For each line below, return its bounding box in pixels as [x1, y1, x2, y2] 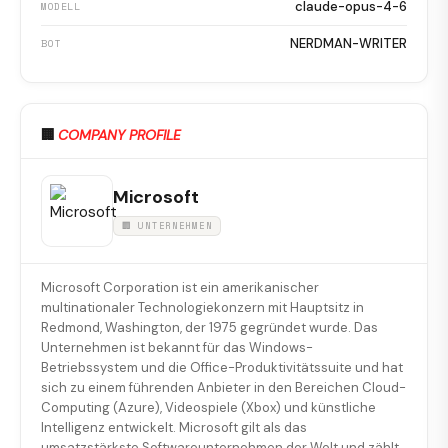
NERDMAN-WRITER [290, 35, 407, 53]
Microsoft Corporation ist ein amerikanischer [41, 279, 319, 297]
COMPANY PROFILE [58, 126, 181, 145]
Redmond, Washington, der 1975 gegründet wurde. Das [41, 319, 378, 337]
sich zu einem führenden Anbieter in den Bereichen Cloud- [41, 379, 406, 397]
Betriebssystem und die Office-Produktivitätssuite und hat [41, 359, 403, 377]
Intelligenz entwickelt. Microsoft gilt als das [41, 419, 307, 437]
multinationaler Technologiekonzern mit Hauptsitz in [41, 299, 364, 317]
